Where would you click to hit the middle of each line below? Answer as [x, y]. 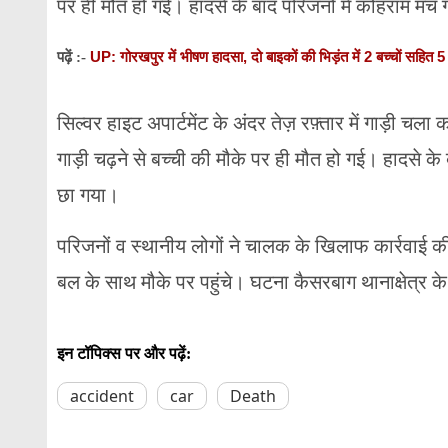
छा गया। [88, 194]
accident [102, 395]
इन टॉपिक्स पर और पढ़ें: [124, 353]
